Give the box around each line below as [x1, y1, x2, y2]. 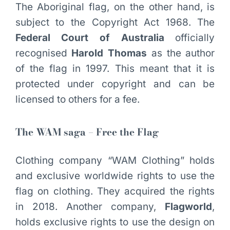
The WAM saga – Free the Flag [15, 124, 159, 140]
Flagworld [165, 200, 213, 213]
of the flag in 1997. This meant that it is [15, 63, 215, 75]
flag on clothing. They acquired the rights [15, 185, 215, 197]
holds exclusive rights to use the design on [15, 216, 215, 228]
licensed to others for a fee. [15, 93, 140, 106]
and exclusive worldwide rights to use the [15, 169, 215, 182]
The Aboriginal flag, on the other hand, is [15, 1, 215, 13]
